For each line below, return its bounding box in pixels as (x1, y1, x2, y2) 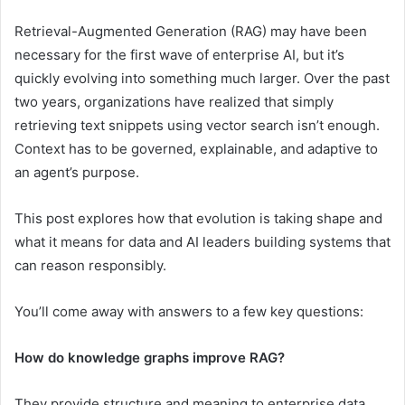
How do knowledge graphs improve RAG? (14, 349, 285, 367)
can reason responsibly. (14, 257, 166, 275)
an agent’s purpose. (14, 164, 139, 182)
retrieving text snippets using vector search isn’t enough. (14, 117, 380, 135)
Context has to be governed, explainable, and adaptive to (14, 140, 378, 158)
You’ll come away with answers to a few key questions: (14, 303, 363, 321)
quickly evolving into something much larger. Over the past (14, 70, 390, 88)
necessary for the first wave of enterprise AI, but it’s (14, 46, 344, 64)
